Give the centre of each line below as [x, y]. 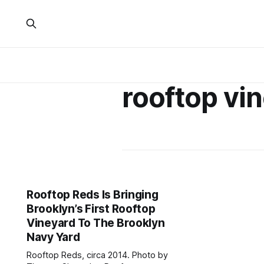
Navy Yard [53, 237]
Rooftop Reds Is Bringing [93, 195]
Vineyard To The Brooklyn [96, 223]
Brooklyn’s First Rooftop [91, 209]
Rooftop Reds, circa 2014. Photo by [98, 255]
